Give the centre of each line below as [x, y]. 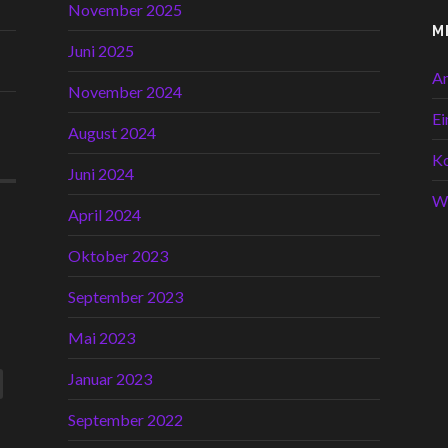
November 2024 [125, 92]
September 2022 [125, 420]
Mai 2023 [101, 338]
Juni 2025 [101, 51]
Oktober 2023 [118, 256]
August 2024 [112, 133]
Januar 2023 [110, 379]
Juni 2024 [101, 174]
